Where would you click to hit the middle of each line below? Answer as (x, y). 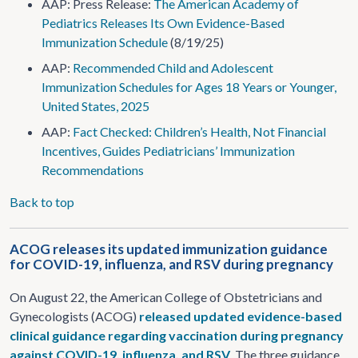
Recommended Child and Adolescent (173, 68)
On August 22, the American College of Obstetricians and (166, 297)
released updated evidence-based (241, 316)
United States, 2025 (95, 106)
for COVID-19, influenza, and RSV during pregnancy (171, 264)
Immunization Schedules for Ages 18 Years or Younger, (189, 87)
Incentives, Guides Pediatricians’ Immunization (168, 151)
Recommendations (93, 170)
